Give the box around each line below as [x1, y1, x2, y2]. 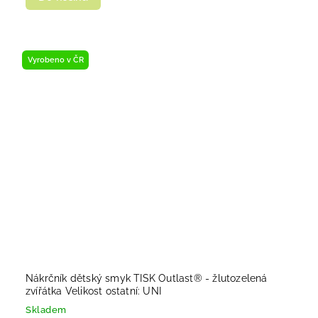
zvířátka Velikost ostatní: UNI [26, 285, 161, 297]
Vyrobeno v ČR [27, 55, 84, 65]
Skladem [26, 304, 67, 315]
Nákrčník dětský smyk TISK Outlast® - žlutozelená [26, 272, 268, 284]
